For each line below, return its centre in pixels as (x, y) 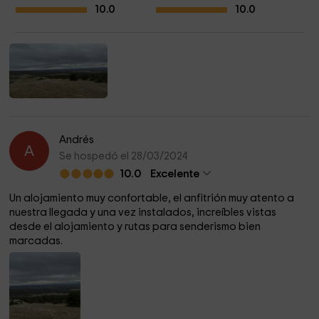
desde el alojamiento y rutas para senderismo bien (135, 227)
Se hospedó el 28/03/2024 (124, 157)
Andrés (77, 140)
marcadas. (36, 241)
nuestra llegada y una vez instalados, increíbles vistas (143, 213)
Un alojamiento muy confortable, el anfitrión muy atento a (152, 199)
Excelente (175, 174)
